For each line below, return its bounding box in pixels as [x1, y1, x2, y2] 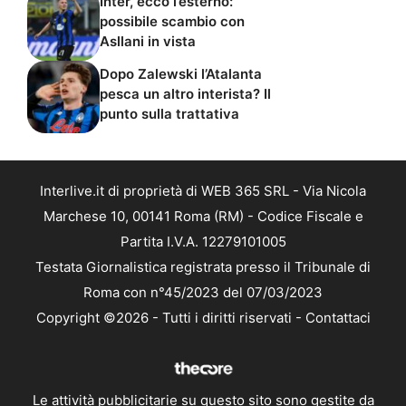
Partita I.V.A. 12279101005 [120, 232, 286, 250]
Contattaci [304, 308, 371, 326]
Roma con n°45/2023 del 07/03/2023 [83, 283, 323, 301]
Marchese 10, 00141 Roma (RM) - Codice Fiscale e [43, 207, 363, 225]
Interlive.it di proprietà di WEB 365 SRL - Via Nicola [40, 181, 366, 199]
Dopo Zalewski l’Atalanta [100, 65, 262, 83]
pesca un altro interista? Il [100, 85, 271, 103]
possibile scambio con [100, 13, 245, 31]
